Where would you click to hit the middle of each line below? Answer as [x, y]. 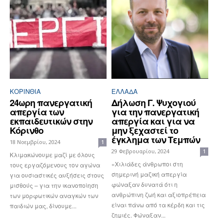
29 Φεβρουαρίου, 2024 [140, 151]
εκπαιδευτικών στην [51, 121]
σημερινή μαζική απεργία [149, 174]
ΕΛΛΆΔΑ [125, 91]
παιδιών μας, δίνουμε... [43, 205]
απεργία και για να [153, 121]
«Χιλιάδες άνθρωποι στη [147, 163]
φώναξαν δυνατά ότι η [145, 184]
